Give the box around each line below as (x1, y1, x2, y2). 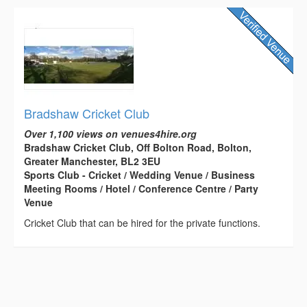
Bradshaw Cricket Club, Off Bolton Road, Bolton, (24, 140, 251, 155)
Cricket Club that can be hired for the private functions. (24, 216, 260, 230)
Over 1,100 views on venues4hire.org (24, 127, 197, 141)
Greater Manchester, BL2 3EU (24, 154, 160, 169)
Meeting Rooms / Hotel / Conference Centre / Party (24, 182, 258, 196)
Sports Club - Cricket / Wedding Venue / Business (24, 168, 255, 182)
